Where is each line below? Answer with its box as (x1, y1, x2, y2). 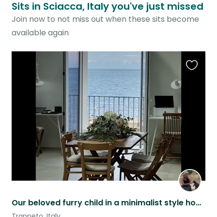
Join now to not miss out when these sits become (12, 14, 199, 25)
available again (12, 27, 69, 39)
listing (186, 87, 207, 99)
